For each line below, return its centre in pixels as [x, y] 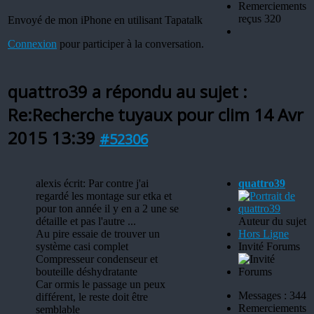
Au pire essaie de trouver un [98, 233]
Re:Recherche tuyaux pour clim [131, 114]
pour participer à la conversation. [130, 43]
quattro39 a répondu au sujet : [128, 91]
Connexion [32, 43]
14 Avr [279, 114]
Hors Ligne [264, 233]
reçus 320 [260, 18]
